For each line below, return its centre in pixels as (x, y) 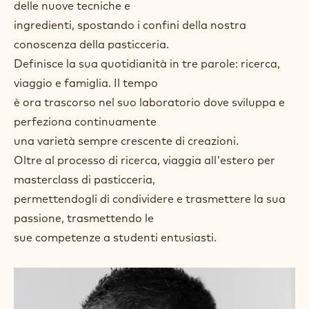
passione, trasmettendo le (84, 218)
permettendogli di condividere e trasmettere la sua (150, 198)
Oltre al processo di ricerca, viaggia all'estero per (144, 160)
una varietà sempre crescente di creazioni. (126, 140)
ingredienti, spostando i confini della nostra (130, 24)
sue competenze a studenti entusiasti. (115, 237)
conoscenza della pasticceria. (91, 44)
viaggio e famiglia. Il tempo (86, 82)
